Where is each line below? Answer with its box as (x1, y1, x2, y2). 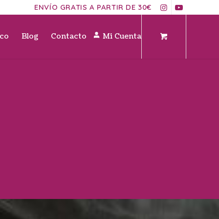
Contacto (51, 31, 87, 42)
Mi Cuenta (103, 31, 142, 42)
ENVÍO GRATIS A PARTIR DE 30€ (34, 2, 152, 12)
